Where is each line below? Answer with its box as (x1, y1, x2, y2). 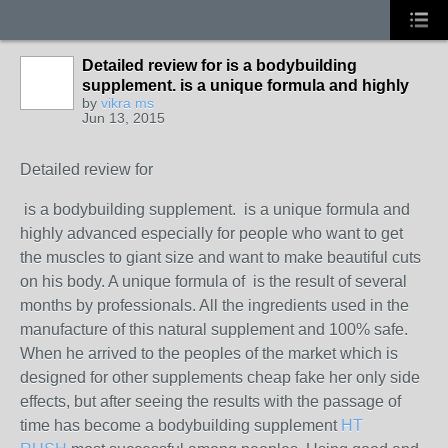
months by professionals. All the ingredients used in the (20, 297, 409, 314)
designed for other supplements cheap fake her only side (20, 369, 420, 386)
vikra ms (101, 95, 154, 111)
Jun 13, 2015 (82, 110, 165, 126)
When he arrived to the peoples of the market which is (20, 345, 398, 362)
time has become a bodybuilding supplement (20, 417, 341, 434)
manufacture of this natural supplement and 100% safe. (20, 321, 408, 338)
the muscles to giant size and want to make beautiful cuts (20, 249, 421, 266)
